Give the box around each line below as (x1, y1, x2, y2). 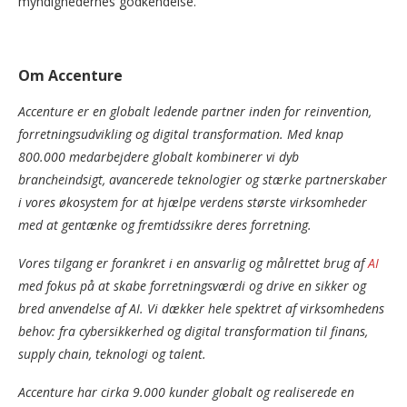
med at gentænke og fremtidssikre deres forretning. (18, 216, 315, 234)
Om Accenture (18, 65, 126, 86)
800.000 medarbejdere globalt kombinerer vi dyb (18, 148, 299, 166)
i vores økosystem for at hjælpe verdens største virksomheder (18, 194, 367, 212)
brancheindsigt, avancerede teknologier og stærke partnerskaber (18, 171, 387, 189)
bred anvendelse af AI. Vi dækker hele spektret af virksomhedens (18, 300, 384, 318)
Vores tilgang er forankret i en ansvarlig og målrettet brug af (18, 254, 368, 273)
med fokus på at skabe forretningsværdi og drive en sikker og (18, 277, 366, 295)
